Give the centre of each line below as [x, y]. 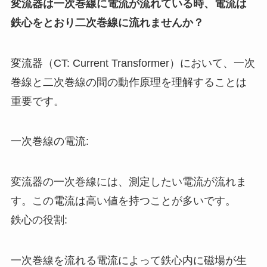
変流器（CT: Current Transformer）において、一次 [133, 63]
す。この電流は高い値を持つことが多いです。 [123, 201]
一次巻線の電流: [49, 142]
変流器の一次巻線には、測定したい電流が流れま [128, 182]
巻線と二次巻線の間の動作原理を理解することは [128, 82]
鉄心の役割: [39, 220]
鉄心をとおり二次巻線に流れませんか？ [107, 22]
